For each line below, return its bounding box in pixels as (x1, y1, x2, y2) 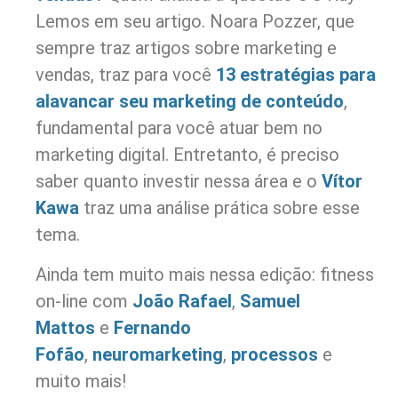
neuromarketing (92, 343, 223, 365)
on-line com (36, 290, 132, 312)
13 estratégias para (216, 64, 376, 86)
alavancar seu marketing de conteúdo (36, 91, 344, 113)
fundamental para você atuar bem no (36, 117, 322, 139)
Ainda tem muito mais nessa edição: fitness (36, 263, 374, 285)
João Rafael (132, 290, 232, 312)
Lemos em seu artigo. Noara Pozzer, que (36, 11, 354, 33)
